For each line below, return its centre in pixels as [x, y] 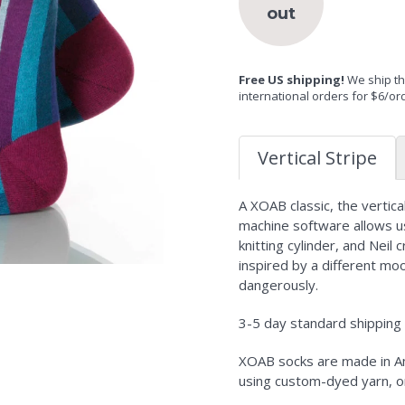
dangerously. [278, 284]
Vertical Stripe [317, 157]
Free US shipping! [292, 79]
